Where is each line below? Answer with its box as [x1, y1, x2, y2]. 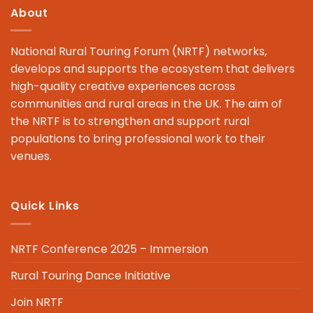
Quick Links [10, 198, 80, 214]
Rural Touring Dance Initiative [10, 267, 170, 284]
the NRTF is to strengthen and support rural [10, 113, 249, 130]
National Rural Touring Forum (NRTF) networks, [10, 43, 267, 60]
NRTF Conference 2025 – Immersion [10, 240, 208, 257]
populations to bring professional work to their [10, 131, 265, 147]
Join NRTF [10, 293, 64, 310]
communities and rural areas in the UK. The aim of [10, 96, 282, 112]
